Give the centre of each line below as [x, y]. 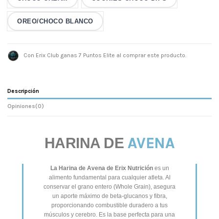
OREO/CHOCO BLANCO [55, 22]
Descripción [23, 91]
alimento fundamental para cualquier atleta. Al [109, 178]
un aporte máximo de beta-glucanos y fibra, [109, 196]
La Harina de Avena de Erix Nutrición [101, 168]
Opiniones [21, 106]
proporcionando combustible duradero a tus [109, 206]
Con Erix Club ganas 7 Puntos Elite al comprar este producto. [104, 55]
